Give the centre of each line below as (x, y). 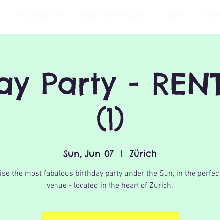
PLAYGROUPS (40, 16)
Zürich (143, 153)
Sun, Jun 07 (89, 153)
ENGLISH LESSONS (112, 16)
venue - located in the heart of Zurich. (110, 186)
